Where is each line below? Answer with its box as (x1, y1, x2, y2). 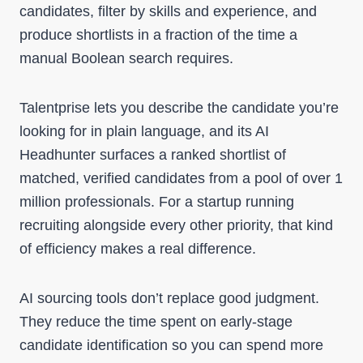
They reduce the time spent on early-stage (19, 314, 293, 330)
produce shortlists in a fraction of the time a (19, 27, 297, 43)
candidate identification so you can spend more (19, 337, 323, 353)
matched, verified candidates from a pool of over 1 (19, 170, 343, 186)
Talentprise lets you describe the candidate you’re (19, 100, 339, 116)
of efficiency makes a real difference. (19, 241, 256, 257)
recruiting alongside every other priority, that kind (19, 217, 333, 233)
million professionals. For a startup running (19, 194, 294, 210)
